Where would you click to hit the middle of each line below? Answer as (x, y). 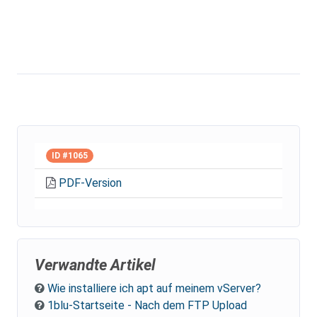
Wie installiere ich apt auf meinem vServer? (154, 289)
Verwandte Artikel (95, 265)
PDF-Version (90, 183)
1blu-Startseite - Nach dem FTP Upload (147, 306)
